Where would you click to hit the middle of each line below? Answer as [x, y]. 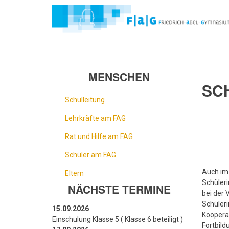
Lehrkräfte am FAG [95, 118]
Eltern [74, 174]
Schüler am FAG [90, 155]
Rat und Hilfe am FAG [99, 137]
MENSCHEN [119, 77]
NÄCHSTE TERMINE [119, 189]
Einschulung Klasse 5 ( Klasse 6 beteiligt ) [118, 220]
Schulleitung [85, 100]
